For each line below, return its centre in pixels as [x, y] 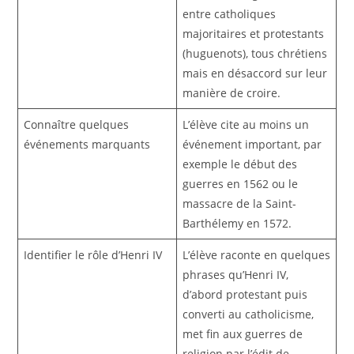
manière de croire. [232, 93]
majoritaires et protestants [254, 34]
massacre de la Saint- [240, 204]
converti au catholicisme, [249, 314]
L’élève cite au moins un [246, 125]
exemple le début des [240, 164]
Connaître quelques [77, 125]
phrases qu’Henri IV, [236, 275]
